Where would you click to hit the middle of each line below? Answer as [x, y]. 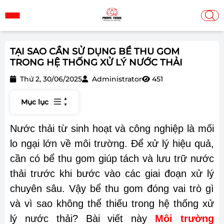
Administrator [116, 79]
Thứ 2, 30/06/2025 [50, 79]
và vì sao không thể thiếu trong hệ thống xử [112, 203]
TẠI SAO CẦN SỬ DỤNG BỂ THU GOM [95, 51]
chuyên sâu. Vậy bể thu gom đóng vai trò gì [112, 188]
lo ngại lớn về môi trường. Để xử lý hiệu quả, [112, 143]
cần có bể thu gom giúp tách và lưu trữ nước [112, 158]
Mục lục [35, 102]
